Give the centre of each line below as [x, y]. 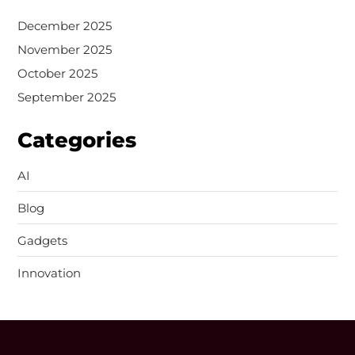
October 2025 [57, 73]
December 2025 [64, 25]
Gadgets [42, 240]
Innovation [49, 273]
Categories [76, 140]
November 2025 [64, 49]
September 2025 [66, 97]
